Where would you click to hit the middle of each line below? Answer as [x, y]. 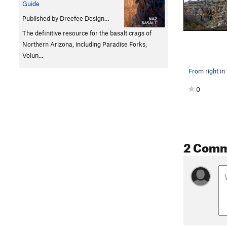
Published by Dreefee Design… [66, 18]
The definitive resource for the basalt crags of [87, 33]
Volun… [33, 55]
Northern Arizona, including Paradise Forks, [85, 44]
